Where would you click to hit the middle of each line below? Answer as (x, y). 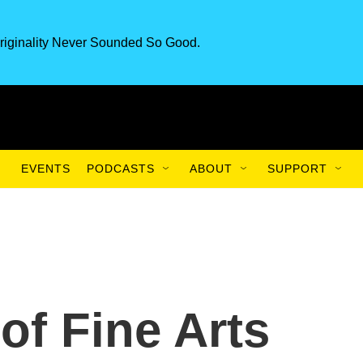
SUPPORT (297, 169)
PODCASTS (121, 169)
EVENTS (46, 169)
